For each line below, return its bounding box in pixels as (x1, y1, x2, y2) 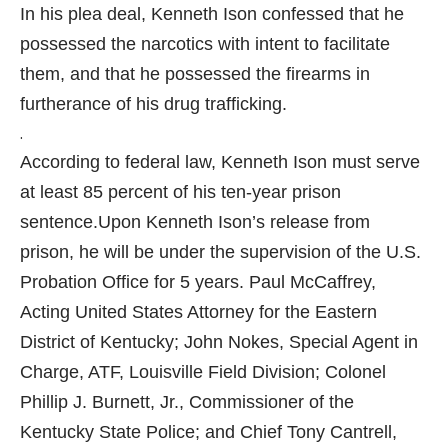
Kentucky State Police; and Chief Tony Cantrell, (20, 421, 397, 442)
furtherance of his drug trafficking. (20, 93, 287, 114)
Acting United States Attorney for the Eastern (20, 301, 377, 322)
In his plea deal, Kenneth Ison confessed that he (20, 3, 404, 24)
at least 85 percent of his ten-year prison (20, 181, 341, 202)
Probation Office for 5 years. (20, 271, 249, 292)
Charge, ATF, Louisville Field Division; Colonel (20, 361, 386, 382)
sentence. (20, 211, 98, 232)
